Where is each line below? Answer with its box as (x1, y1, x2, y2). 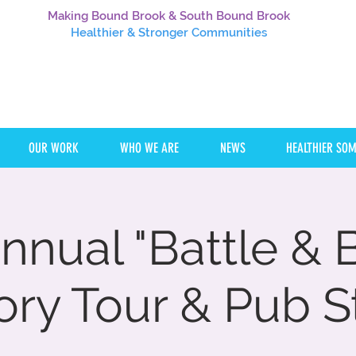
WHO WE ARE (120, 140, 179, 156)
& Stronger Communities (123, 25, 267, 40)
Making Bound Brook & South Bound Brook (47, 9, 290, 23)
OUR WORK (29, 140, 79, 156)
